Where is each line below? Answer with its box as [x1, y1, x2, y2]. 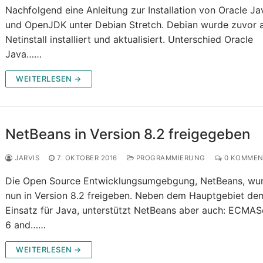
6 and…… [5, 219, 46, 231]
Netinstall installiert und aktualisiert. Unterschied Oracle [5, 33, 254, 46]
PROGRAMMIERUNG [134, 154, 205, 163]
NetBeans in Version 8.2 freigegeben [5, 126, 251, 143]
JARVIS [12, 154, 40, 163]
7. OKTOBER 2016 [57, 154, 117, 163]
